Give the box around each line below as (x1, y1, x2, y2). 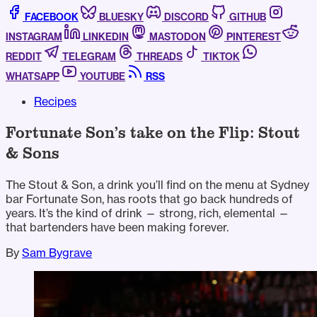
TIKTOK (203, 51, 240, 64)
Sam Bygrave (22, 246, 92, 260)
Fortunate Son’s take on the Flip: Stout (6, 122, 300, 144)
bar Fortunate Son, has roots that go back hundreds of (6, 192, 293, 207)
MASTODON (149, 31, 206, 44)
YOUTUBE (80, 71, 125, 83)
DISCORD (164, 11, 209, 24)
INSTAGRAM (6, 31, 62, 44)
